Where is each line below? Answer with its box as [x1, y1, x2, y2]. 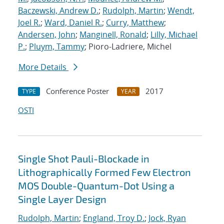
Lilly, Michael [150, 29, 197, 40]
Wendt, [167, 5, 194, 16]
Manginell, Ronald [79, 29, 146, 40]
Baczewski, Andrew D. [18, 5, 98, 16]
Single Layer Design [18, 193, 106, 205]
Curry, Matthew [106, 17, 164, 28]
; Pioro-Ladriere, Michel [84, 41, 171, 52]
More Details [18, 61, 68, 73]
